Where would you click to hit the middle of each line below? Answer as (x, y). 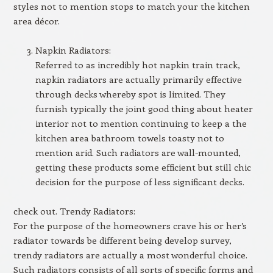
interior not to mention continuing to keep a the (141, 123)
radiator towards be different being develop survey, (122, 240)
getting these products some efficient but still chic (143, 167)
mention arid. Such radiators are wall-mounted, (138, 152)
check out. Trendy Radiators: (74, 211)
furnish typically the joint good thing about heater (144, 108)
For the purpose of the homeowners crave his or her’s (130, 225)
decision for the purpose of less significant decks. (140, 182)
